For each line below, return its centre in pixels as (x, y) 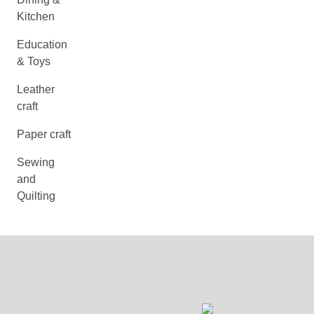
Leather (36, 89)
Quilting (36, 196)
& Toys (34, 61)
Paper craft (44, 134)
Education (42, 45)
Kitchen (36, 16)
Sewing (36, 162)
